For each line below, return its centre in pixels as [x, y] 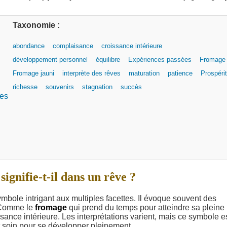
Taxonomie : [36, 25]
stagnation [97, 87]
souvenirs [60, 87]
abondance [29, 46]
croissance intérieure [132, 46]
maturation [144, 73]
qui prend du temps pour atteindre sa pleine [146, 207]
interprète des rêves [91, 73]
